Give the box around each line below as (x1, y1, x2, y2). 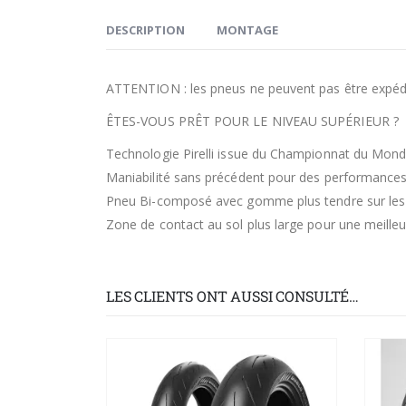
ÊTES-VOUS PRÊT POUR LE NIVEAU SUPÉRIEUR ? (106, 112, 399, 130)
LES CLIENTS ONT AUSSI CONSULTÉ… (106, 286, 360, 306)
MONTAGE (217, 22, 278, 39)
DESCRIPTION (106, 22, 185, 39)
